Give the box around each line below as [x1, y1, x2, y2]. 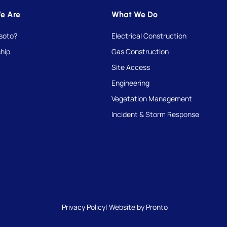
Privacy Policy [62, 202, 105, 212]
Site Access [111, 62, 150, 72]
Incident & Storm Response [111, 109, 200, 119]
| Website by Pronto [105, 202, 168, 212]
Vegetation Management [111, 93, 193, 103]
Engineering [111, 78, 150, 88]
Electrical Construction [111, 30, 187, 41]
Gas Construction [111, 46, 169, 56]
